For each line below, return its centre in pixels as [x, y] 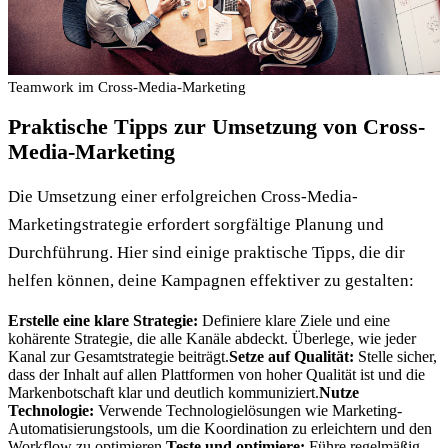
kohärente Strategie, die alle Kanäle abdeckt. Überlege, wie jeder [212, 338]
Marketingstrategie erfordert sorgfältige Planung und [196, 224]
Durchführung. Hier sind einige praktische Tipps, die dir [206, 252]
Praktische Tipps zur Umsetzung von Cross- [216, 127]
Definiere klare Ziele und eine [294, 320]
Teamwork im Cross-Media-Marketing [127, 87]
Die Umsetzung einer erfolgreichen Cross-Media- [183, 196]
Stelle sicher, [395, 356]
